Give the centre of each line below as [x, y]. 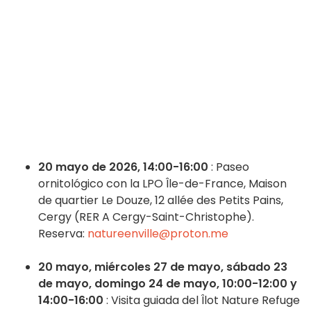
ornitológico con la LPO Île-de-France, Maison [162, 184]
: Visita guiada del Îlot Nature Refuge [202, 301]
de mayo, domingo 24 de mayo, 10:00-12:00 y [168, 284]
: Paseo [229, 167]
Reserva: [63, 234]
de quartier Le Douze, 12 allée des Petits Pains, [161, 201]
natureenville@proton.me [158, 234]
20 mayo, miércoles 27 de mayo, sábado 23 [163, 267]
